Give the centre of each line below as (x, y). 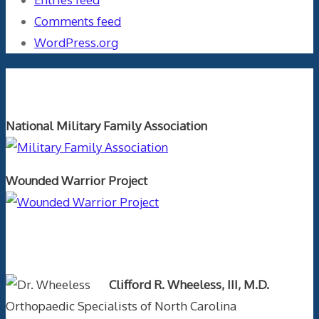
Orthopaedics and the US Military (158, 84)
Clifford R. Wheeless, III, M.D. (189, 285)
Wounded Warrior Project (77, 180)
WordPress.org (76, 43)
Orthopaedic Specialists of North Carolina (121, 306)
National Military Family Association (106, 125)
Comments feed (78, 21)
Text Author (61, 244)
